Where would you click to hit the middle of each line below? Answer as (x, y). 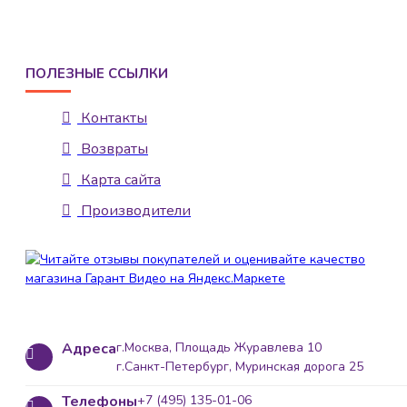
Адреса (89, 349)
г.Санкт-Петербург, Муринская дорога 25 (240, 367)
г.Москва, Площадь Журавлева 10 (219, 348)
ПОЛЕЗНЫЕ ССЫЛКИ (97, 74)
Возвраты (114, 149)
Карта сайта (121, 180)
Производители (136, 211)
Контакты (114, 119)
